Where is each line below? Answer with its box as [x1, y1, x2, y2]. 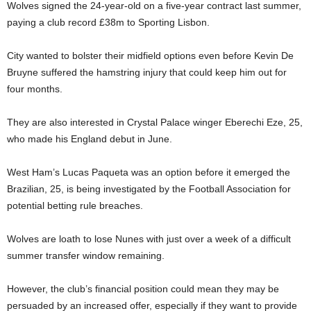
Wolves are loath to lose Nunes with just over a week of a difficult [7, 233, 291, 244]
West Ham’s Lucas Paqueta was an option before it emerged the [7, 167, 290, 178]
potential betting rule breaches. [7, 200, 143, 211]
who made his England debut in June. [7, 133, 172, 144]
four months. [7, 83, 62, 94]
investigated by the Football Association [103, 183, 276, 194]
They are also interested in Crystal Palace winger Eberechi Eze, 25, [7, 117, 303, 128]
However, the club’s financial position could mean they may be [7, 283, 279, 294]
